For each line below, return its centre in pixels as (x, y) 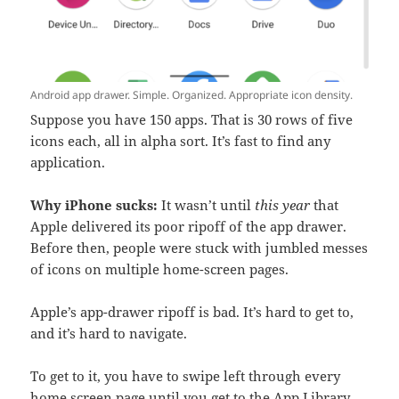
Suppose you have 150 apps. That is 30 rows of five (192, 120)
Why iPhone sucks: (94, 205)
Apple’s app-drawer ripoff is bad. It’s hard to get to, (192, 312)
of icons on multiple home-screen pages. (160, 269)
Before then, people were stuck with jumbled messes (199, 248)
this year (283, 205)
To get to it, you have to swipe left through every (186, 376)
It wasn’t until (207, 205)
